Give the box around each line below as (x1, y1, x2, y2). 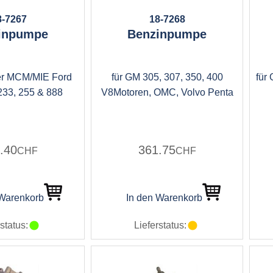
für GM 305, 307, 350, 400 (111, 72, 223, 82)
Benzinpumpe (127, 27, 207, 41)
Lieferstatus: (134, 220, 186, 230)
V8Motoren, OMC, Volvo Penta (101, 87, 233, 97)
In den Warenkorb (126, 193, 202, 203)
